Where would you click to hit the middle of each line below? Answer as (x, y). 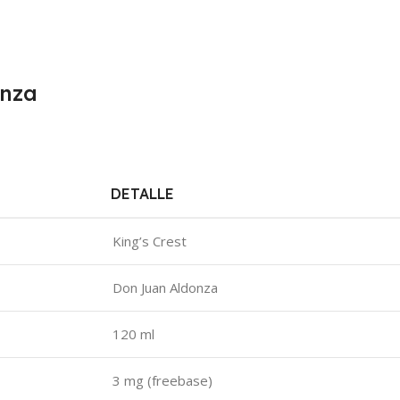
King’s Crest (150, 242)
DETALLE (142, 194)
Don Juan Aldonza (165, 288)
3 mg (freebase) (162, 381)
